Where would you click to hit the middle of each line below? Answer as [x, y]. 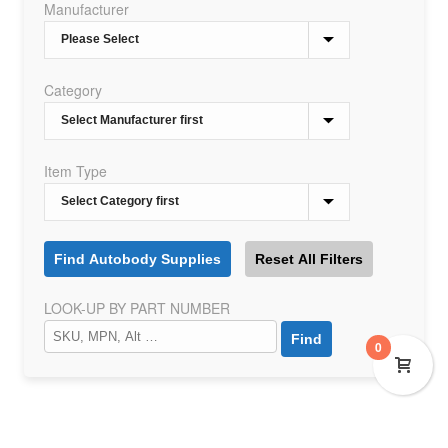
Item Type [75, 171]
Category [72, 90]
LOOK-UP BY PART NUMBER [136, 308]
